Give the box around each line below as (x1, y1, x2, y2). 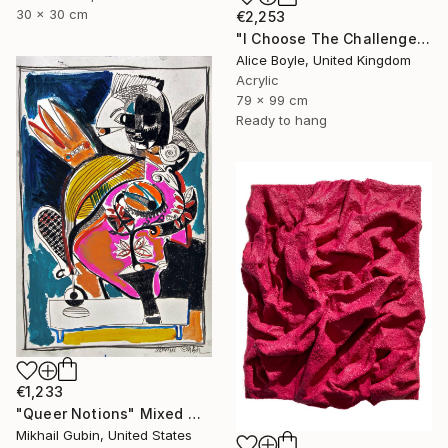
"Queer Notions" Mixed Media (187, 405, 201, 423)
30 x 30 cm (16, 5, 88, 22)
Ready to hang (236, 111, 327, 128)
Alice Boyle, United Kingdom (236, 51, 411, 68)
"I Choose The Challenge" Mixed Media (416, 29, 430, 47)
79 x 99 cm (236, 91, 308, 108)
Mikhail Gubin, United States (16, 427, 192, 444)
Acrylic (236, 71, 279, 88)
